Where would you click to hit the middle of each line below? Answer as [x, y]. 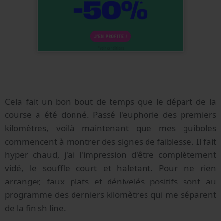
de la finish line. [36, 208]
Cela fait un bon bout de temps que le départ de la [110, 102]
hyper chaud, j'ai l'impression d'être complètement [110, 155]
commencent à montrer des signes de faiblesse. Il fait [110, 142]
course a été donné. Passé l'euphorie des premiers [110, 115]
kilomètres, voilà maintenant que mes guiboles [110, 128]
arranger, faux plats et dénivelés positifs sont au [110, 182]
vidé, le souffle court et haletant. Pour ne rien [110, 168]
